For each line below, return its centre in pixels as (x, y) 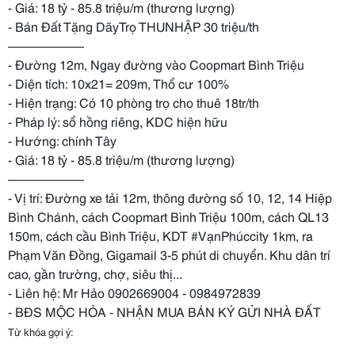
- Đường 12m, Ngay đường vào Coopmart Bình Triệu (156, 64)
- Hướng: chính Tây (62, 140)
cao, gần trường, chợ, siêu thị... (95, 273)
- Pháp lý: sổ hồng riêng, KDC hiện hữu (118, 121)
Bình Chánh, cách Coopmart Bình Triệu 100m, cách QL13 (168, 216)
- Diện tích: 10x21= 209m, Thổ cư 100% (118, 83)
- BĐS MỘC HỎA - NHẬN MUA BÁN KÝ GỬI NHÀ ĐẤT (164, 311)
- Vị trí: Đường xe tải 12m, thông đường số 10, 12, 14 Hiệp (170, 197)
